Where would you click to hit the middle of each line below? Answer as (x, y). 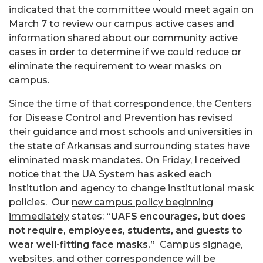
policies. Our (40, 202)
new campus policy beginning (142, 202)
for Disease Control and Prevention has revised (121, 117)
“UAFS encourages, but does (176, 216)
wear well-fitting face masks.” (82, 244)
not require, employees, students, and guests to (126, 230)
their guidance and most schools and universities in (131, 131)
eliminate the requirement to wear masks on (115, 66)
